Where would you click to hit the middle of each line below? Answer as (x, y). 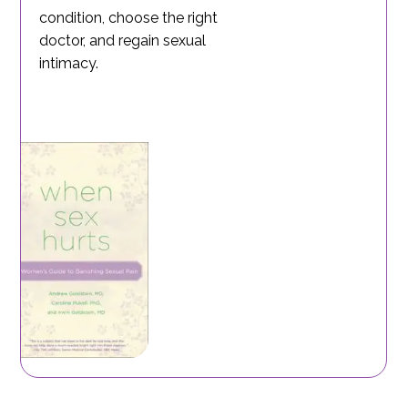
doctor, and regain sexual (123, 40)
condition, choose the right (129, 17)
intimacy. (69, 63)
